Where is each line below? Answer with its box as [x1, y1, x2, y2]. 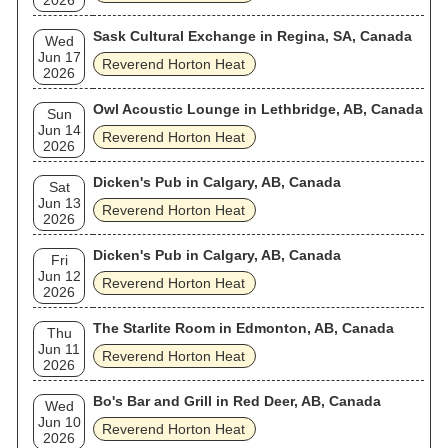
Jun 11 [38, 341, 80, 357]
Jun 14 [37, 122, 81, 138]
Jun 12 [37, 268, 81, 284]
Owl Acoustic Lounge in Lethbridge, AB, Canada [93, 101, 423, 117]
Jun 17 [37, 49, 81, 65]
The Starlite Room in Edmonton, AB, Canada [93, 320, 394, 336]
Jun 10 [37, 414, 81, 430]
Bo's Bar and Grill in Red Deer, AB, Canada [93, 393, 381, 409]
